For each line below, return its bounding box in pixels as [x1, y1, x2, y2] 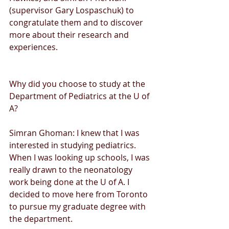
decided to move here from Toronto [9, 188, 150, 200]
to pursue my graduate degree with [9, 200, 148, 212]
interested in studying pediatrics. [9, 139, 138, 151]
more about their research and [9, 29, 131, 40]
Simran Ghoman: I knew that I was [9, 127, 142, 139]
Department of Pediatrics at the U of [9, 90, 151, 102]
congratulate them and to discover [9, 16, 145, 28]
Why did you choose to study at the [9, 78, 147, 89]
